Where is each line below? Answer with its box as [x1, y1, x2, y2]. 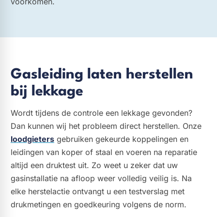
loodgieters [11, 134, 54, 144]
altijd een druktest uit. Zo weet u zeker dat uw [11, 160, 178, 170]
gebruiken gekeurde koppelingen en [54, 134, 188, 144]
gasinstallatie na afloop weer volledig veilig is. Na [11, 173, 192, 183]
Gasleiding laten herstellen [11, 67, 193, 82]
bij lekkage [11, 84, 83, 99]
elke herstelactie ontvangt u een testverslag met [11, 186, 185, 196]
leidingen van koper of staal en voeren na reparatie [11, 147, 197, 157]
